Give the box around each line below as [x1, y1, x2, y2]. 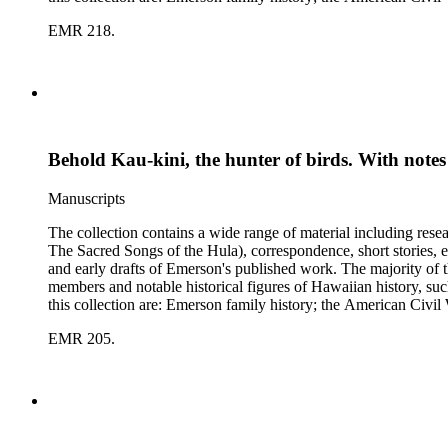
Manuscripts [48, 189, 125, 207]
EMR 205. [48, 329, 115, 347]
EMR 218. [48, 22, 115, 40]
